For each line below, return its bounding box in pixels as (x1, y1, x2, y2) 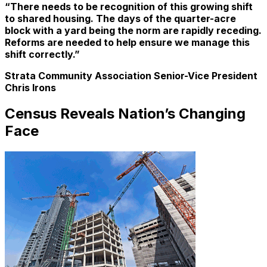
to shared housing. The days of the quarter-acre (5, 12, 236, 24)
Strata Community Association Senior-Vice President (5, 69, 257, 82)
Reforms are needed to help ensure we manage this (5, 36, 250, 48)
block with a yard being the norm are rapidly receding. (5, 24, 262, 36)
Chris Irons (5, 81, 56, 94)
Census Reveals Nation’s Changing (5, 105, 246, 123)
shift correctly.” (5, 48, 80, 60)
